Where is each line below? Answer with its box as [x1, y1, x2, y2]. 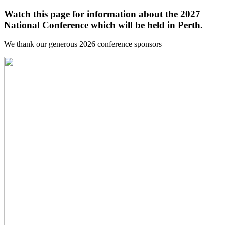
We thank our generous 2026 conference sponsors [4, 40, 162, 49]
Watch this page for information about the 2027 [4, 8, 200, 19]
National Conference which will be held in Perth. [4, 19, 203, 30]
